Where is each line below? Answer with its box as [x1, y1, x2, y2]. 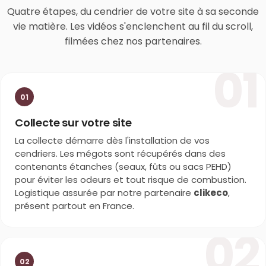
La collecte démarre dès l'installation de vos [15, 134, 210, 147]
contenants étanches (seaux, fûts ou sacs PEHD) [15, 160, 232, 173]
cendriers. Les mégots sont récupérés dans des [15, 147, 226, 160]
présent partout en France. [15, 199, 134, 213]
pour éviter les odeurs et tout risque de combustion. [15, 173, 246, 186]
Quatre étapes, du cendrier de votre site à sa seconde [7, 5, 259, 19]
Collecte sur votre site [15, 115, 132, 131]
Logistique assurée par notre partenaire [15, 186, 194, 199]
